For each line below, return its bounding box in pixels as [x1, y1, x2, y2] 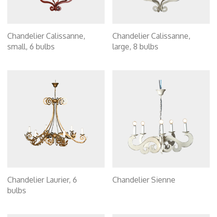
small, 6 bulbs [7, 42, 55, 51]
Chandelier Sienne [112, 175, 175, 185]
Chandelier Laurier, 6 [7, 175, 77, 185]
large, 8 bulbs [112, 42, 158, 51]
